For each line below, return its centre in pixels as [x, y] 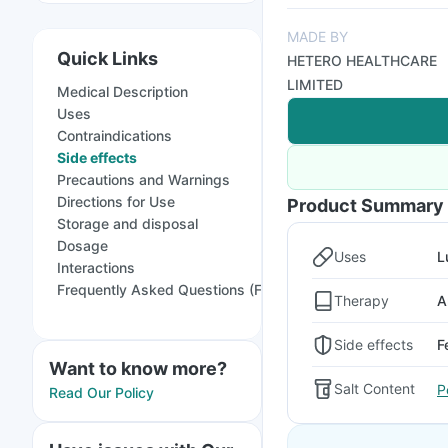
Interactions [96, 267]
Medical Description [122, 91]
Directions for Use [116, 201]
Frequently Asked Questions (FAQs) [176, 289]
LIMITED [315, 84]
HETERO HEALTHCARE [362, 60]
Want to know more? [138, 368]
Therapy [361, 300]
